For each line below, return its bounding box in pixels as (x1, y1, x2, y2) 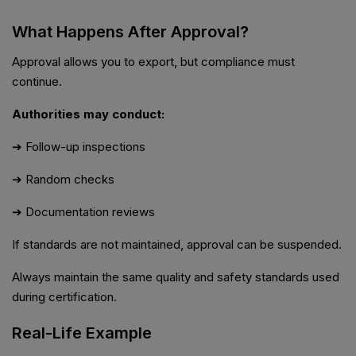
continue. (12, 74, 62, 90)
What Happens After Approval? (12, 22, 249, 42)
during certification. (12, 289, 117, 305)
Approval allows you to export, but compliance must (12, 54, 295, 70)
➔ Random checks (12, 172, 114, 188)
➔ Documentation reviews (12, 204, 155, 220)
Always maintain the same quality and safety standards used (12, 269, 339, 285)
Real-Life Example (12, 323, 152, 343)
